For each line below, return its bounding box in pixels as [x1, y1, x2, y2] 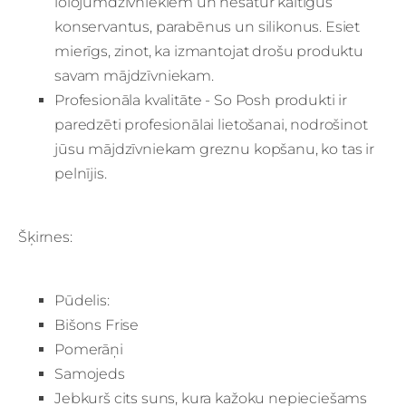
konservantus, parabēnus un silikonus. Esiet [54, 17, 361, 35]
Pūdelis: [54, 291, 110, 309]
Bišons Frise [54, 315, 140, 333]
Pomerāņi [54, 340, 123, 358]
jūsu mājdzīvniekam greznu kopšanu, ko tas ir [54, 140, 374, 158]
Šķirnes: [18, 227, 72, 246]
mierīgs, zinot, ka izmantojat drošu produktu [54, 42, 363, 60]
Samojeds [54, 364, 125, 382]
